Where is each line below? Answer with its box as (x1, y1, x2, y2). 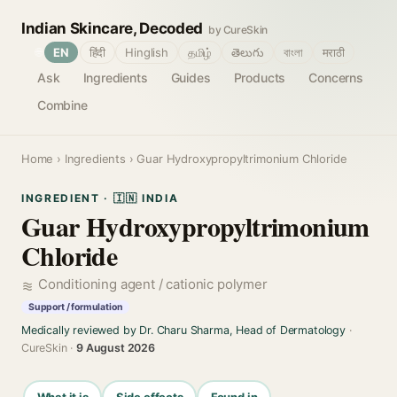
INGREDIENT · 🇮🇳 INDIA (21, 191, 179, 205)
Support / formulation (28, 301, 123, 313)
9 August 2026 (76, 341, 155, 354)
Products (233, 70, 286, 85)
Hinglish (125, 45, 168, 59)
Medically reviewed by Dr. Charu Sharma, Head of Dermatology (21, 323, 346, 337)
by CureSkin (207, 23, 269, 36)
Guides (170, 70, 211, 85)
